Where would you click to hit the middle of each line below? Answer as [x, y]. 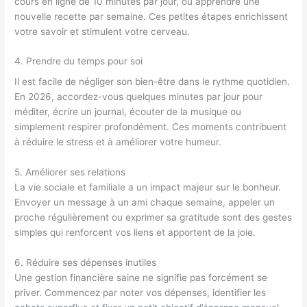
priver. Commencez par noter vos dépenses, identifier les [140, 293]
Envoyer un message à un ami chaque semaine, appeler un [145, 202]
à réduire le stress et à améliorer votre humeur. [118, 142]
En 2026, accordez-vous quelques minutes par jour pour [139, 97]
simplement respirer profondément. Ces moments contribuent [151, 127]
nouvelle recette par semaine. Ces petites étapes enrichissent [151, 16]
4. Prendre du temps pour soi [79, 61]
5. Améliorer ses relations [70, 172]
